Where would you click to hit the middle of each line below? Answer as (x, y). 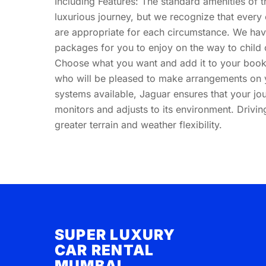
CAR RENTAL (104, 250)
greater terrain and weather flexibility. (138, 124)
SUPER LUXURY (115, 235)
